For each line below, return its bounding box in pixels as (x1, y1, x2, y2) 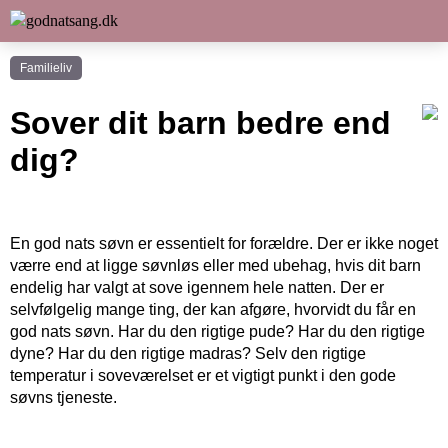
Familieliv (20, 61, 72, 75)
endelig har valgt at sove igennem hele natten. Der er (10, 278, 384, 296)
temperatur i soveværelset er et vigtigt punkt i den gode (10, 366, 396, 384)
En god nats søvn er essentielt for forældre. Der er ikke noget (10, 234, 438, 252)
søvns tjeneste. (10, 388, 117, 406)
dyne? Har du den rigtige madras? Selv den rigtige (10, 344, 366, 362)
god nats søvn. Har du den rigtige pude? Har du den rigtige (10, 322, 425, 340)
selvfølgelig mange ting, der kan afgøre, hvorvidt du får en (10, 300, 416, 318)
